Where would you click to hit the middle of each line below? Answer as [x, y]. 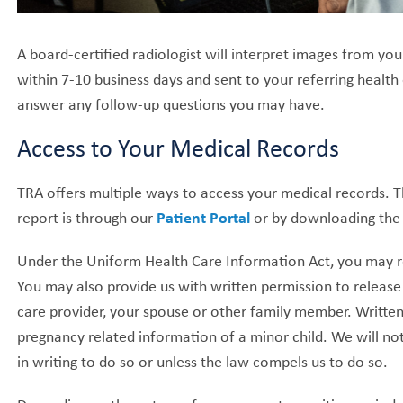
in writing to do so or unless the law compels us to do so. [203, 360]
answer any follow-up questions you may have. [171, 103]
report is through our [87, 216]
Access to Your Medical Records [179, 147]
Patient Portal [204, 216]
